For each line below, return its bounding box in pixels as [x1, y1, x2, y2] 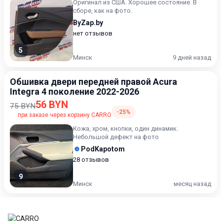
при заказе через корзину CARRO [18, 111, 111, 118]
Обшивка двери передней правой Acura [10, 76, 177, 87]
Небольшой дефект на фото [73, 133, 159, 141]
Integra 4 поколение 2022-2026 [10, 86, 139, 97]
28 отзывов [73, 156, 109, 163]
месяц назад [174, 180, 211, 187]
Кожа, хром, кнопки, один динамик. [73, 125, 178, 132]
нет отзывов [73, 30, 112, 37]
